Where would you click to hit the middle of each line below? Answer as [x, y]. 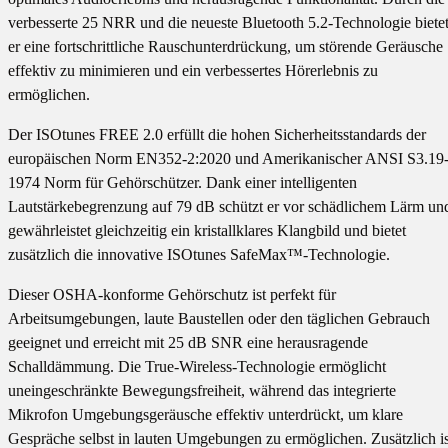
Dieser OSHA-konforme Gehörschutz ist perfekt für [172, 295]
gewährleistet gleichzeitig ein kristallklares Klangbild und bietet [207, 231]
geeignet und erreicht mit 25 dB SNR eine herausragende [188, 343]
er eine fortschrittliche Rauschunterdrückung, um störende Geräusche [225, 47]
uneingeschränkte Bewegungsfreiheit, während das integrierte [202, 391]
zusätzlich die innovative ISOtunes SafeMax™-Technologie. [199, 255]
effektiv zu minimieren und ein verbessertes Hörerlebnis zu [193, 71]
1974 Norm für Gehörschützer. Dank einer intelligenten [182, 183]
